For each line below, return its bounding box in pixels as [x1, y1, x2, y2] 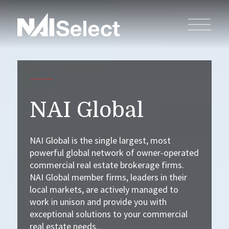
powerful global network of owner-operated [29, 146, 199, 158]
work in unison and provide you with [29, 195, 167, 208]
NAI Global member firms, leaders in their [29, 171, 187, 183]
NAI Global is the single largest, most [29, 134, 171, 146]
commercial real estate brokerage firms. [29, 158, 184, 171]
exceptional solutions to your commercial [29, 208, 188, 220]
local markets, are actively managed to [29, 183, 178, 195]
